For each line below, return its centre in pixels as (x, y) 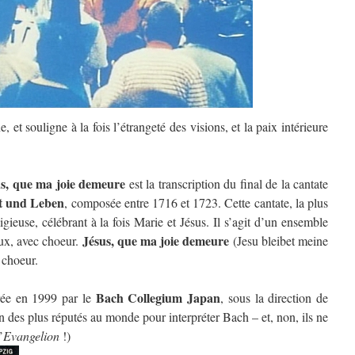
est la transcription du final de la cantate (227, 183)
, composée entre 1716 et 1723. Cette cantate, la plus (197, 202)
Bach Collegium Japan (158, 298)
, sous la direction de (275, 298)
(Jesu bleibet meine (279, 240)
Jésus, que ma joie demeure (156, 240)
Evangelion (31, 336)
